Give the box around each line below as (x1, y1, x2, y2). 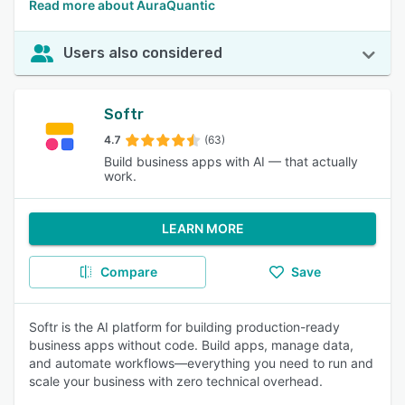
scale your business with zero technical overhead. (29, 373, 323, 389)
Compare (99, 264, 157, 279)
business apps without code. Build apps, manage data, (29, 337, 353, 353)
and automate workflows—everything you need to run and (29, 355, 373, 371)
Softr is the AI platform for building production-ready (29, 319, 340, 334)
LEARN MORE (161, 221, 244, 236)
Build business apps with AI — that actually (104, 154, 359, 169)
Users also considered (63, 44, 222, 61)
